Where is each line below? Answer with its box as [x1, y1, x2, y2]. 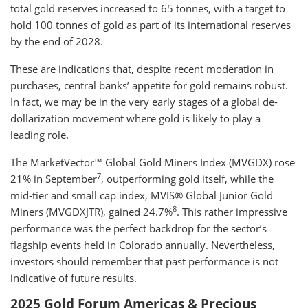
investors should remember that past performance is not [10, 254, 278, 268]
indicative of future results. [10, 271, 137, 285]
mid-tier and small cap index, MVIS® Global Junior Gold [10, 188, 273, 202]
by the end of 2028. [10, 34, 103, 48]
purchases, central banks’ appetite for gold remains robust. [10, 78, 288, 92]
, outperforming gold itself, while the [101, 172, 274, 186]
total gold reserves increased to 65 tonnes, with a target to [10, 1, 285, 15]
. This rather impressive [177, 205, 287, 219]
